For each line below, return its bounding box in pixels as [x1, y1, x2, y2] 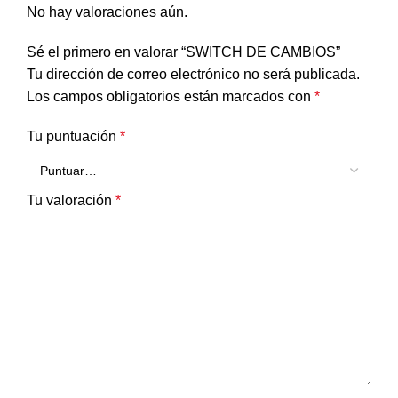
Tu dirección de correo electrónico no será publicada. [27, 67, 360, 83]
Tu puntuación [27, 129, 120, 145]
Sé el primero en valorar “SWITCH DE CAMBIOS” [27, 44, 340, 60]
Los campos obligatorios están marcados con [27, 89, 314, 105]
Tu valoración [27, 193, 115, 209]
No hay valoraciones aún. [27, 4, 187, 20]
